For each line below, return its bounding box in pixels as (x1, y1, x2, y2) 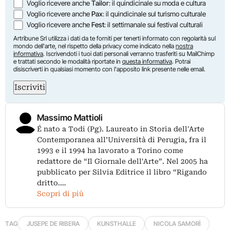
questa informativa (122, 57, 172, 65)
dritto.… (37, 178, 66, 187)
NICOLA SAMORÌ (154, 219, 201, 227)
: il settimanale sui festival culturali (104, 20, 203, 29)
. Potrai (172, 57, 190, 65)
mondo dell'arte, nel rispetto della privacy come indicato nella (13, 42, 176, 50)
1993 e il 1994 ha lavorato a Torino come (37, 146, 183, 155)
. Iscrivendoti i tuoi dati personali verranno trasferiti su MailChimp (43, 49, 215, 57)
